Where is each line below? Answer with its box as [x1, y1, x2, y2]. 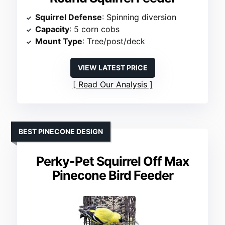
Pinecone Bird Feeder [52, 168, 173, 183]
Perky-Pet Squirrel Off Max [36, 154, 189, 169]
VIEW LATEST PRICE [77, 63, 148, 72]
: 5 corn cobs [69, 24, 120, 35]
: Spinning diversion [102, 12, 177, 23]
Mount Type [35, 36, 83, 47]
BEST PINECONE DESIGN [19, 127, 103, 136]
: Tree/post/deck [82, 36, 146, 47]
